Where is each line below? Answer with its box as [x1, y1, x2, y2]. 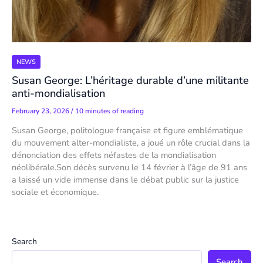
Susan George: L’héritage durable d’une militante [12, 73, 249, 88]
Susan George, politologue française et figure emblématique [12, 124, 243, 137]
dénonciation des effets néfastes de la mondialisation [12, 149, 216, 161]
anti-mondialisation [12, 86, 105, 101]
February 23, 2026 [12, 106, 71, 116]
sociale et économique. [12, 186, 99, 198]
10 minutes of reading [75, 106, 144, 116]
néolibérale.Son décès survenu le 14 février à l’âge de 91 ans [12, 161, 247, 174]
